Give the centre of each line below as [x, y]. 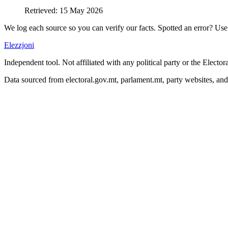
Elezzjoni [19, 45]
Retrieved [40, 10]
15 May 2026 [81, 10]
